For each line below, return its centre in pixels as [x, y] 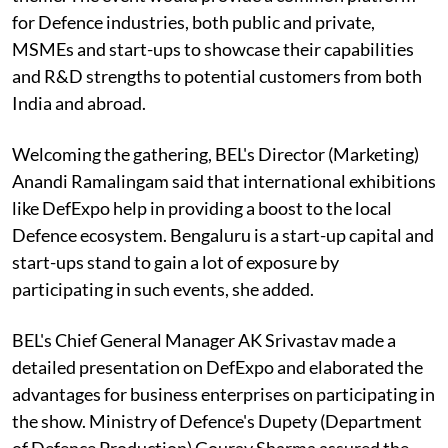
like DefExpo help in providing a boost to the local [202, 207]
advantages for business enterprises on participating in [223, 393]
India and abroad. [79, 102]
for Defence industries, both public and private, [193, 21]
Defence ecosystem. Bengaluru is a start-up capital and [223, 234]
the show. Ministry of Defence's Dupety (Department [217, 420]
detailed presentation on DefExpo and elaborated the [217, 366]
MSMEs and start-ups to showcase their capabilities [213, 48]
